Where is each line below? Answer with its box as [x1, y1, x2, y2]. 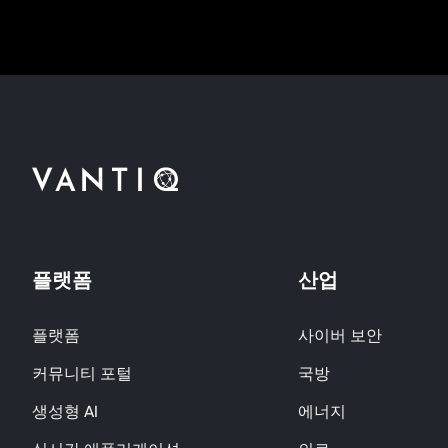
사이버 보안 [297, 326, 382, 345]
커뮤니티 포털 [32, 364, 132, 383]
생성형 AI [32, 402, 98, 421]
